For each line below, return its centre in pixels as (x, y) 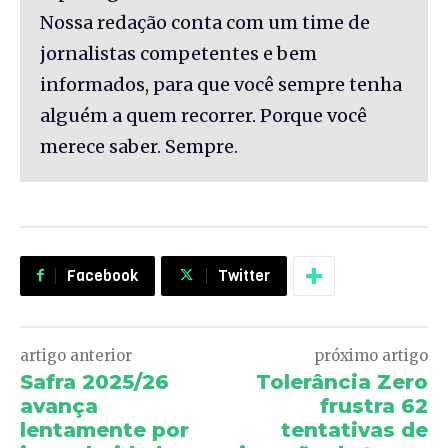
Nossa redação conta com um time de (205, 23)
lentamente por (104, 430)
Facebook (102, 276)
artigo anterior (76, 356)
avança (59, 406)
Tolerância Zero (341, 382)
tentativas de (354, 430)
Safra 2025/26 (94, 382)
